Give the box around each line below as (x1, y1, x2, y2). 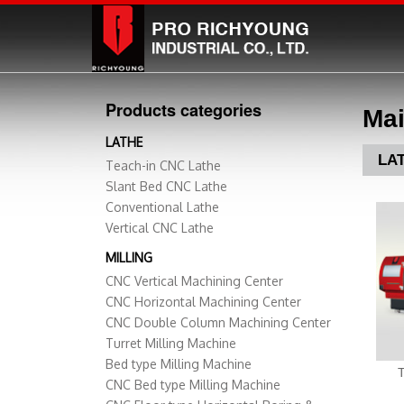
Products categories (106, 98, 262, 122)
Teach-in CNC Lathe (106, 158, 221, 174)
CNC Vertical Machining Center (106, 273, 283, 289)
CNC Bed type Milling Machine (106, 377, 280, 393)
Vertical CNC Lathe (106, 220, 214, 236)
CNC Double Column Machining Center (106, 315, 331, 331)
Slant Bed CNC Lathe (106, 179, 227, 195)
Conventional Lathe (106, 199, 219, 216)
